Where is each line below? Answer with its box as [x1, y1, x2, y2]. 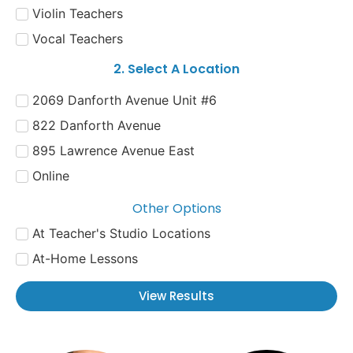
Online [32, 167, 69, 184]
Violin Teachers [32, 5, 123, 21]
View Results [139, 288, 214, 305]
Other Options [132, 199, 221, 218]
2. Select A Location [113, 60, 240, 79]
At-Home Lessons [32, 250, 138, 266]
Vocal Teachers [32, 30, 123, 46]
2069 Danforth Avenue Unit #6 [32, 91, 217, 108]
